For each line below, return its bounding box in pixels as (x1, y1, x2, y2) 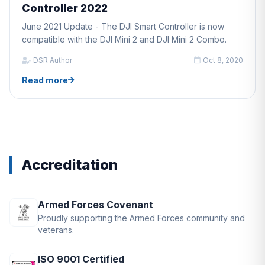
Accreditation (21, 156, 118, 173)
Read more (22, 75, 68, 85)
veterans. (38, 224, 74, 235)
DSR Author (33, 55, 72, 64)
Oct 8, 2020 (203, 55, 243, 64)
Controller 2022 (22, 1, 108, 14)
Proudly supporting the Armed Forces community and (38, 212, 245, 223)
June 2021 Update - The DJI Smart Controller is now (22, 21, 224, 31)
